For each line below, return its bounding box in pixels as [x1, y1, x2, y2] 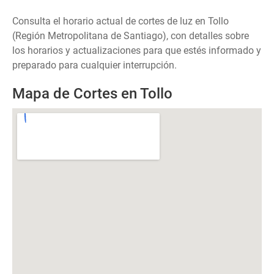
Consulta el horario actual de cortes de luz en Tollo [12, 15, 229, 27]
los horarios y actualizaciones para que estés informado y [12, 45, 261, 56]
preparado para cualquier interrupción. [12, 59, 177, 71]
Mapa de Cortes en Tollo [12, 85, 172, 102]
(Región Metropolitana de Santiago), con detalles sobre [12, 30, 249, 42]
